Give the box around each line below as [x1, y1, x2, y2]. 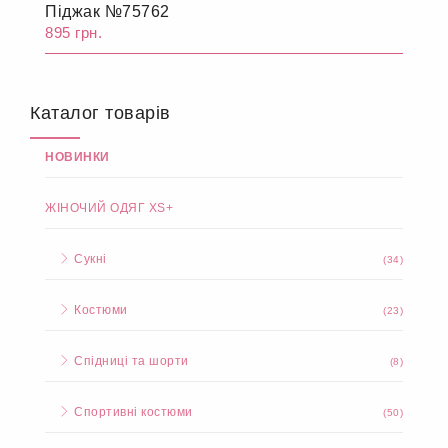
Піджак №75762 [45, 3, 170, 20]
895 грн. [45, 24, 102, 41]
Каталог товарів [30, 103, 171, 123]
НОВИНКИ [45, 150, 110, 164]
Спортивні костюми [70, 405, 193, 419]
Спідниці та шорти [70, 354, 189, 368]
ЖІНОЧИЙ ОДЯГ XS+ [45, 201, 173, 215]
